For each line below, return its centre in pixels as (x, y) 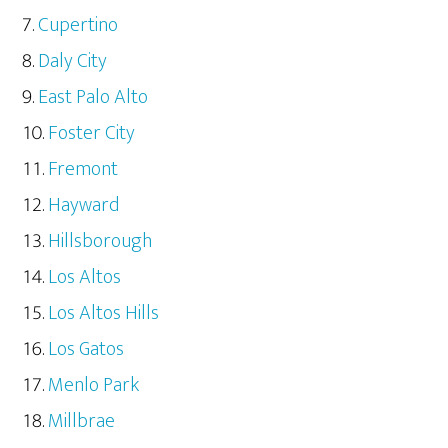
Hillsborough (100, 241)
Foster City (92, 133)
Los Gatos (86, 349)
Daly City (73, 61)
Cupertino (78, 25)
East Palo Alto (93, 97)
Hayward (84, 205)
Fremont (83, 169)
